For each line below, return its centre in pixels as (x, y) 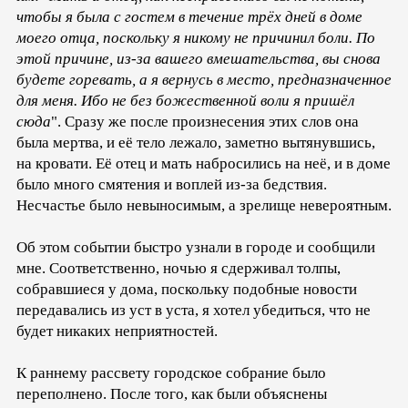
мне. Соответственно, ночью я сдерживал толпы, (178, 268)
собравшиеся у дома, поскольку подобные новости (187, 289)
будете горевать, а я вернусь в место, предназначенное (204, 79)
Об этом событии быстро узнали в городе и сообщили (196, 247)
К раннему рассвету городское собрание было (171, 372)
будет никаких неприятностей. (117, 331)
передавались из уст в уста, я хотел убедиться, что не (194, 310)
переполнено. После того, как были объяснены (172, 393)
